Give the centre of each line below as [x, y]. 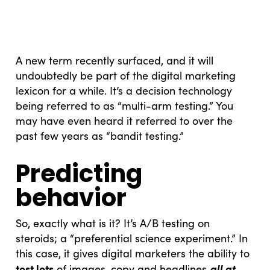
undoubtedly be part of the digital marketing [126, 75]
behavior [71, 197]
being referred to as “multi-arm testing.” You [125, 105]
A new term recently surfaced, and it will [115, 60]
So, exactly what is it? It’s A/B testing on [113, 223]
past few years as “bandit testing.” [100, 135]
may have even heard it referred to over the [124, 120]
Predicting [79, 173]
